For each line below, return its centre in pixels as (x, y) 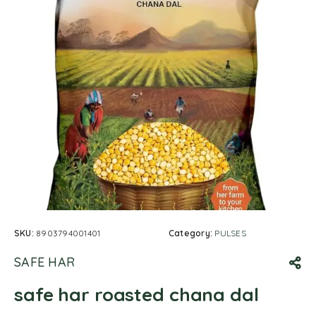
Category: (192, 233)
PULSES (230, 233)
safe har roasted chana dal (136, 294)
